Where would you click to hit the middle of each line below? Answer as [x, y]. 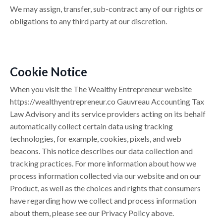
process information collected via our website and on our [106, 176]
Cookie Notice [49, 72]
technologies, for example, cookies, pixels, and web [96, 139]
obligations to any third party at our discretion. [88, 21]
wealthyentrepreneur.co [75, 102]
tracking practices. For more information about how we [103, 164]
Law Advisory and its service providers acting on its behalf [108, 114]
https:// [23, 102]
